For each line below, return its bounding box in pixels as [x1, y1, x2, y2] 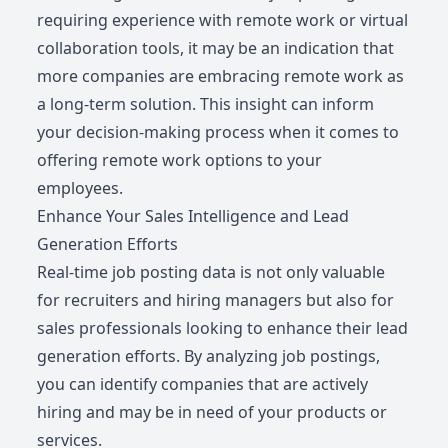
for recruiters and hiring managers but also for [37, 289, 395, 312]
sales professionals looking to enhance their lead [37, 317, 409, 340]
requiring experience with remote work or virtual [37, 9, 409, 32]
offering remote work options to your [37, 149, 323, 172]
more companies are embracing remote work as [37, 65, 405, 88]
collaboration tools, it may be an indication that [37, 37, 395, 60]
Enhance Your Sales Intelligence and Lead [37, 205, 350, 228]
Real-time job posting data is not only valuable [37, 261, 386, 284]
